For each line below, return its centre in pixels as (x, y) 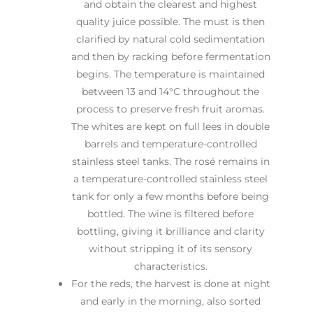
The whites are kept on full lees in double (170, 126)
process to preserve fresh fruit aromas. (170, 109)
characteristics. (170, 266)
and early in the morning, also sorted (170, 301)
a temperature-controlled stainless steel (170, 179)
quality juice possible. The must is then (170, 21)
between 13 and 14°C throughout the (170, 91)
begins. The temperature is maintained (170, 74)
